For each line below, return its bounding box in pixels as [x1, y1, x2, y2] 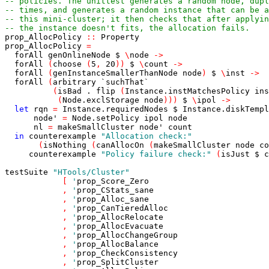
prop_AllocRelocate [77, 213, 163, 222]
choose [53, 59, 82, 68]
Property [101, 32, 139, 41]
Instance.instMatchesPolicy [125, 86, 250, 95]
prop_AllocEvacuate [77, 222, 163, 231]
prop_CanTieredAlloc [77, 204, 168, 213]
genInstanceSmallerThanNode [53, 68, 178, 77]
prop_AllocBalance [77, 240, 159, 249]
